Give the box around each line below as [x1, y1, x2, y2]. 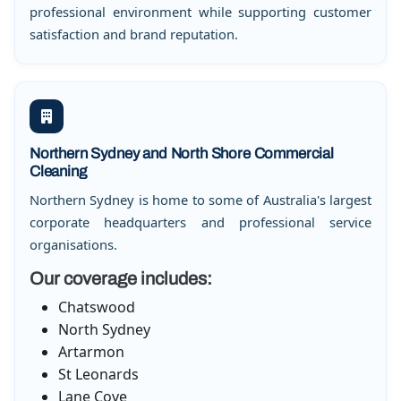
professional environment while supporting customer [30, 3, 371, 21]
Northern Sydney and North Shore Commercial [30, 144, 334, 162]
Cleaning [30, 162, 87, 180]
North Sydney [58, 320, 150, 340]
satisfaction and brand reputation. [30, 25, 238, 44]
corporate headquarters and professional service [30, 213, 371, 232]
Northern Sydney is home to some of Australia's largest [30, 191, 371, 209]
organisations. [30, 235, 117, 254]
